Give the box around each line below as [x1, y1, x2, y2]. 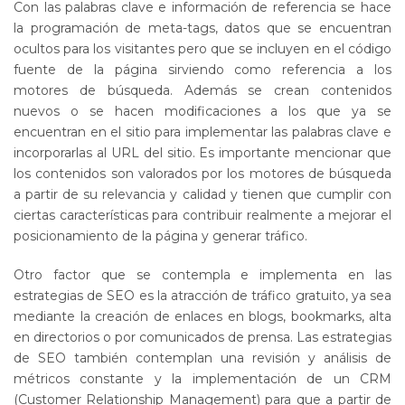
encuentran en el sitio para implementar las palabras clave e [14, 123, 391, 140]
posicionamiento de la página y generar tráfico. [14, 227, 307, 244]
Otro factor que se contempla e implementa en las [14, 266, 391, 283]
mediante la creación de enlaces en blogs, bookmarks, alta [14, 307, 391, 325]
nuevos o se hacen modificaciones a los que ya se [14, 102, 391, 119]
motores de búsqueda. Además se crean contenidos [14, 81, 391, 99]
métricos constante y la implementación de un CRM [14, 370, 391, 387]
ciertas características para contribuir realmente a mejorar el [14, 206, 391, 223]
